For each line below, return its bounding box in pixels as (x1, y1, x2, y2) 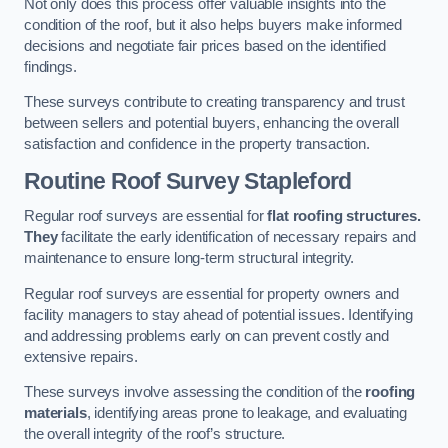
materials (24, 405, 87, 422)
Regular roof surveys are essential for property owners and (24, 285, 399, 302)
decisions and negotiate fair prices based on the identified (24, 37, 386, 54)
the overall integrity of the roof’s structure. (24, 426, 286, 443)
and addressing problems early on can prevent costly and (24, 327, 390, 344)
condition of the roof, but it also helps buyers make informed (24, 16, 403, 33)
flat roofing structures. (267, 208, 421, 225)
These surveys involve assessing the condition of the (24, 384, 366, 401)
